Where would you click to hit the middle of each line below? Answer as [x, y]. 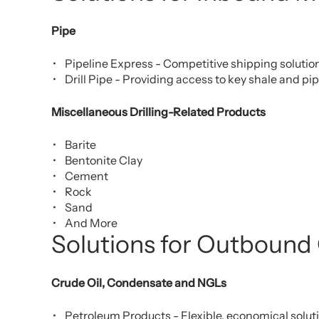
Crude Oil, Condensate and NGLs [139, 283]
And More [91, 223]
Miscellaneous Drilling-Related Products [158, 112]
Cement [87, 176]
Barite [80, 145]
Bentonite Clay [104, 161]
